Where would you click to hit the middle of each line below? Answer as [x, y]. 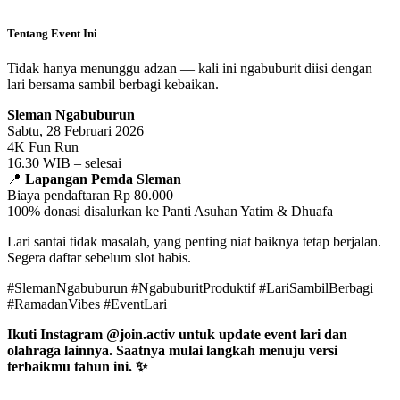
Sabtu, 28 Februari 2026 [75, 130]
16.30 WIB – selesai [64, 162]
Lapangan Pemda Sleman [103, 179]
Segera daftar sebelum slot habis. [99, 257]
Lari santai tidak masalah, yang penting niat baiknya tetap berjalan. [194, 241]
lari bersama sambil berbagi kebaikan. [113, 84]
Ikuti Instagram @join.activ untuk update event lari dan [177, 334]
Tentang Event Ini [52, 33]
